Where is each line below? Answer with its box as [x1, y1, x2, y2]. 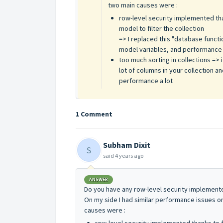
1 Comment [76, 109, 112, 118]
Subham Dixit [103, 140, 150, 150]
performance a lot [119, 76, 173, 85]
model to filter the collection [119, 23, 204, 33]
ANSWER [89, 176, 108, 183]
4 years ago [115, 152, 143, 160]
